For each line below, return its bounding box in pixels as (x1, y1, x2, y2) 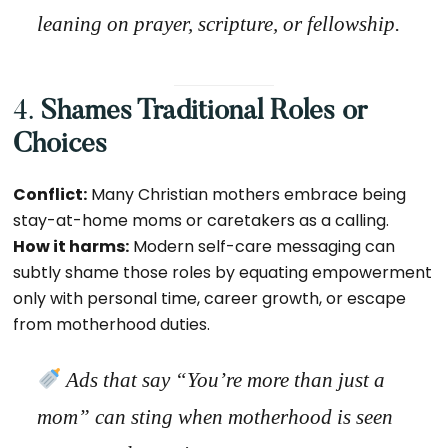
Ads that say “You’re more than (61, 368, 339, 392)
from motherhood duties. (13, 313, 211, 336)
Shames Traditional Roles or (41, 98, 368, 126)
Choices (13, 131, 108, 159)
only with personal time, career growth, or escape (13, 287, 407, 310)
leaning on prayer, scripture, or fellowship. (37, 12, 401, 36)
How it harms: (13, 235, 130, 258)
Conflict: (13, 183, 88, 206)
